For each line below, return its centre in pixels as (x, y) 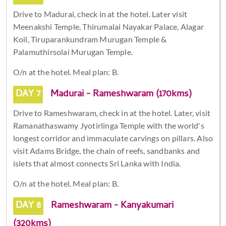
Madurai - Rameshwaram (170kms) (120, 94)
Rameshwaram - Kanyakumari (111, 206)
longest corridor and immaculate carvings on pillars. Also (113, 138)
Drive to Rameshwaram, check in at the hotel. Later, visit (112, 112)
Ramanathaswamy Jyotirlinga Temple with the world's (108, 125)
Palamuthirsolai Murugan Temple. (73, 51)
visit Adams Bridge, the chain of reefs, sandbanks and (106, 150)
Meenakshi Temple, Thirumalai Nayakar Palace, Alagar (108, 26)
